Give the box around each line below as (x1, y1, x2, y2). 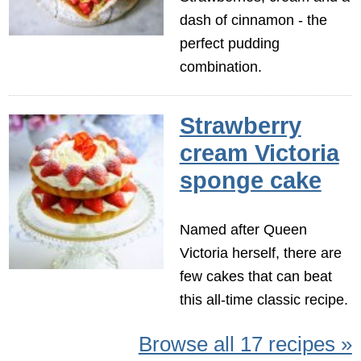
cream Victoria (179, 140, 339, 167)
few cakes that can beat (179, 267, 332, 284)
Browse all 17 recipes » (138, 333, 352, 356)
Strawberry (179, 113, 301, 139)
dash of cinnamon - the (179, 10, 327, 28)
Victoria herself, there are (179, 243, 342, 261)
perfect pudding (179, 34, 280, 52)
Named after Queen (179, 220, 307, 238)
